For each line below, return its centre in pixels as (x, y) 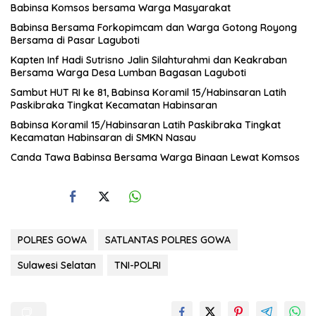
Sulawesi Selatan (57, 265)
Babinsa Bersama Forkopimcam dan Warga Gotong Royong (154, 27)
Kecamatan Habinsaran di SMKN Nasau (105, 137)
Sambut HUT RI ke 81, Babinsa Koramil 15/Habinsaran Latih (148, 92)
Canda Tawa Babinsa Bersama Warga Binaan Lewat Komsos (155, 157)
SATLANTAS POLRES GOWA (168, 239)
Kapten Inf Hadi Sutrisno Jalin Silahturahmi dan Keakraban (149, 60)
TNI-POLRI (138, 265)
